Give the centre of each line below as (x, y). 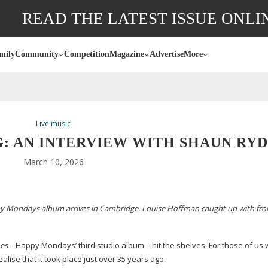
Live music (54, 124)
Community (37, 54)
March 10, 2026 (53, 162)
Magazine (127, 54)
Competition (87, 54)
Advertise (167, 54)
